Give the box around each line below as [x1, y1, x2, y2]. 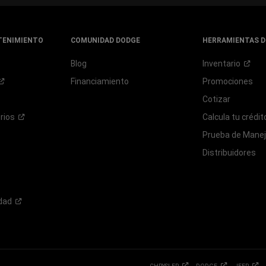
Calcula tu [202, 112, 242, 122]
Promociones [202, 77, 254, 86]
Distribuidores [202, 148, 256, 157]
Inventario [202, 59, 241, 68]
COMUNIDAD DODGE [70, 36, 140, 45]
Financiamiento [70, 77, 129, 86]
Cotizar [202, 94, 231, 104]
